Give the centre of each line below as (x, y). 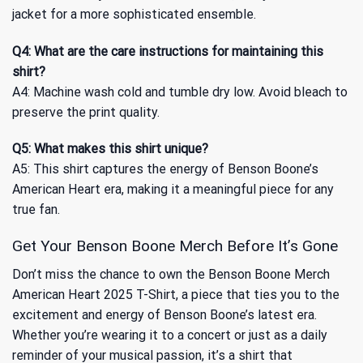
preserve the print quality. (86, 112)
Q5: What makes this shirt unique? (110, 149)
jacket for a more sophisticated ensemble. (134, 14)
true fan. (36, 210)
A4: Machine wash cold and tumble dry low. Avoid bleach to (180, 92)
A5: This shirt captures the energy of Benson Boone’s (165, 169)
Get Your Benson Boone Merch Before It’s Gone (175, 246)
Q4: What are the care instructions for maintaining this (168, 51)
